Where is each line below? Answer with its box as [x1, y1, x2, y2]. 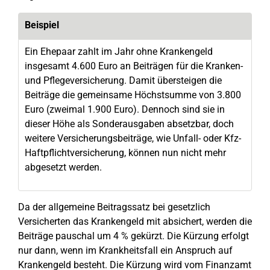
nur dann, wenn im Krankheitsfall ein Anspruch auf [18, 245, 233, 256]
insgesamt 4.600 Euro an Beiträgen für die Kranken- [25, 60, 243, 72]
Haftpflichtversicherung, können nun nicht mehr [25, 147, 226, 159]
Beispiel [25, 19, 59, 31]
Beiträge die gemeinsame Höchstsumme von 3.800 [25, 89, 241, 101]
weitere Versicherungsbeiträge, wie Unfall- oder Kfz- [25, 133, 241, 144]
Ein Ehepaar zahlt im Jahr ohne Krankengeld [25, 46, 213, 57]
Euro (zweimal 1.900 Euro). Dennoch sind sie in [25, 104, 225, 115]
